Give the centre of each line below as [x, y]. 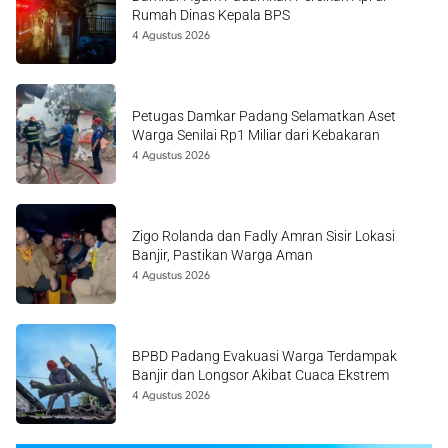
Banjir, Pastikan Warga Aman [222, 255]
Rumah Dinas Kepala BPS [211, 15]
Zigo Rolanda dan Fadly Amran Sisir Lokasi [263, 236]
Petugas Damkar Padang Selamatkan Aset [264, 116]
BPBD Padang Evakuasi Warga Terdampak [264, 356]
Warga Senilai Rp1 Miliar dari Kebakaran [256, 135]
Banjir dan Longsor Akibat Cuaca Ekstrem [260, 375]
